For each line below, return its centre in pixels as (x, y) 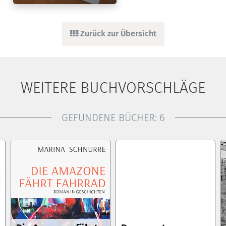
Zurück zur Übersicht (117, 33)
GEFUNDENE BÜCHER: (109, 117)
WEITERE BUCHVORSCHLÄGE (113, 88)
